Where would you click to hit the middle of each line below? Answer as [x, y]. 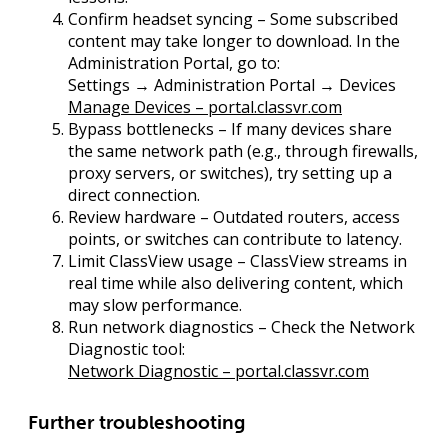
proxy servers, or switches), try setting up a [230, 173]
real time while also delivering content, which [235, 283]
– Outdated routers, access [298, 217]
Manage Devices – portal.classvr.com [205, 107]
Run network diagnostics [161, 327]
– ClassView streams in [320, 261]
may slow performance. [155, 305]
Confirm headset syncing [160, 19]
